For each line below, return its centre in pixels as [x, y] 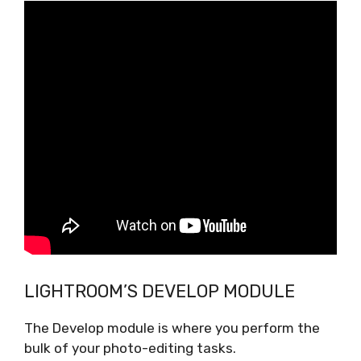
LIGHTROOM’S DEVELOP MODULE [160, 291]
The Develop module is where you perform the [172, 328]
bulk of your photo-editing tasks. [130, 348]
